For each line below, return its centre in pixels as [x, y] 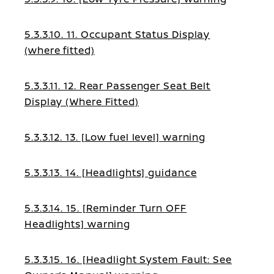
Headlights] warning [78, 224]
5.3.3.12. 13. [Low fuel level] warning [115, 137]
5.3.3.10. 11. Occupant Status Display [117, 34]
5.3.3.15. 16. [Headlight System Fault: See [128, 259]
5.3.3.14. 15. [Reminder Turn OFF [106, 208]
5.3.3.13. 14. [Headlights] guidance [111, 172]
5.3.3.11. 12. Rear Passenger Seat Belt [118, 86]
